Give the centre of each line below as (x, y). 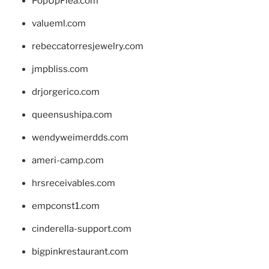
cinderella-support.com (81, 229)
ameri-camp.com (68, 161)
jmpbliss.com (60, 69)
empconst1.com (65, 206)
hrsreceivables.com (73, 183)
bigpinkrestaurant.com (80, 252)
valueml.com (59, 24)
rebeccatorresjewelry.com (87, 47)
